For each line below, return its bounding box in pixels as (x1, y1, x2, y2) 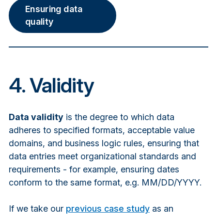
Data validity (8, 111, 63, 122)
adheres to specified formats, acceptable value (8, 124, 195, 135)
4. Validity (8, 72, 94, 97)
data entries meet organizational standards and (8, 151, 196, 161)
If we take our (8, 203, 66, 214)
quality (25, 16, 54, 27)
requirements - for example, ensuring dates (8, 164, 179, 174)
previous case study (65, 203, 150, 214)
